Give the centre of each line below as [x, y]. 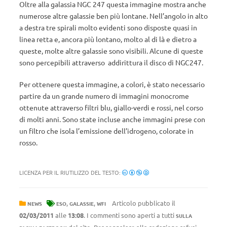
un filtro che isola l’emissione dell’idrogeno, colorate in [106, 131]
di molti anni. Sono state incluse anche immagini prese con [112, 119]
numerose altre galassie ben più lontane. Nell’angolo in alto [113, 16]
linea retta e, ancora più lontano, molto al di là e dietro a [108, 39]
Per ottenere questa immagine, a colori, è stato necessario [112, 84]
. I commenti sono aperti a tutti [130, 215]
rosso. [28, 142]
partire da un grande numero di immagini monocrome [104, 96]
